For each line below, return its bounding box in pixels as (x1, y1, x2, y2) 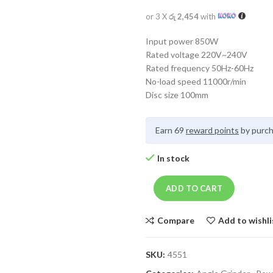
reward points (186, 125, 239, 135)
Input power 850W (146, 36, 218, 46)
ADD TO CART (166, 183, 223, 193)
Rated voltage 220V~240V (146, 49, 247, 60)
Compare (157, 215, 194, 225)
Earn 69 (155, 125, 186, 135)
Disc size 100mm (146, 90, 208, 100)
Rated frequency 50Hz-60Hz (146, 63, 253, 73)
